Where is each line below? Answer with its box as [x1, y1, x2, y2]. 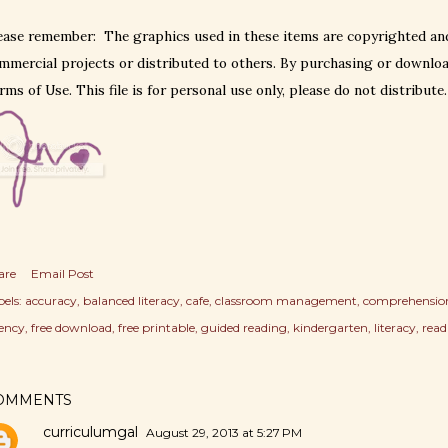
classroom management [215, 293, 357, 308]
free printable [118, 320, 195, 335]
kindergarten [293, 320, 368, 335]
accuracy [25, 293, 77, 308]
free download [31, 320, 112, 335]
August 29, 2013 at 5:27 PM [146, 425, 302, 440]
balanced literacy [83, 293, 180, 308]
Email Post [31, 266, 94, 281]
